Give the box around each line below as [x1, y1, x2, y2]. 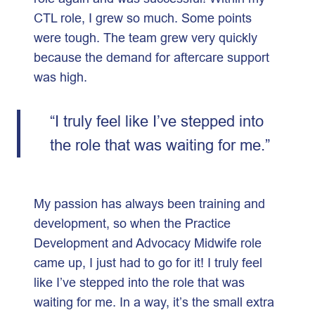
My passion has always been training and [34, 195, 265, 211]
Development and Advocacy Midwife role [34, 235, 262, 250]
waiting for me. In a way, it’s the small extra [34, 294, 274, 309]
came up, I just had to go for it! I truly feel [34, 255, 262, 270]
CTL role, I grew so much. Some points [34, 11, 252, 25]
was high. [34, 70, 94, 84]
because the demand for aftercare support [34, 50, 269, 65]
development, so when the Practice [34, 215, 231, 231]
